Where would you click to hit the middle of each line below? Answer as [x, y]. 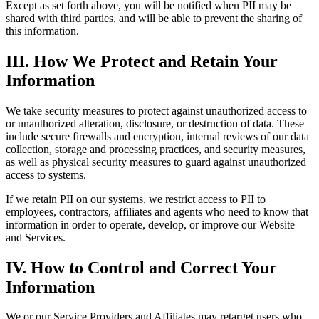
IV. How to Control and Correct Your [141, 267]
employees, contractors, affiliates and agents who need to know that [157, 211]
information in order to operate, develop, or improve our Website [150, 224]
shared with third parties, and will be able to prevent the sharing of [154, 18]
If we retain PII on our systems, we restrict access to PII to [136, 199]
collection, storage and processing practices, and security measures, [156, 149]
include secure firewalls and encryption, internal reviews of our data [157, 136]
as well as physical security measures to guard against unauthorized [156, 162]
